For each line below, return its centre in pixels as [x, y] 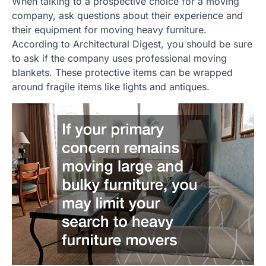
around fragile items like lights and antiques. [111, 86]
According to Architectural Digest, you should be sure [132, 44]
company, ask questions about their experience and [127, 15]
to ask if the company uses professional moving [119, 58]
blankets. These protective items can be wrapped [122, 72]
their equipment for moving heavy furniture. [109, 29]
